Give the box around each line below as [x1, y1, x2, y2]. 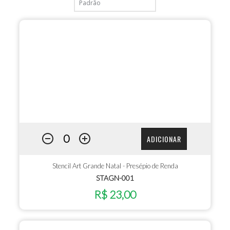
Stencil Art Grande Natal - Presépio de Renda [52, 161, 178, 170]
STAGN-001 [96, 173, 134, 182]
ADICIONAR [146, 133, 181, 145]
